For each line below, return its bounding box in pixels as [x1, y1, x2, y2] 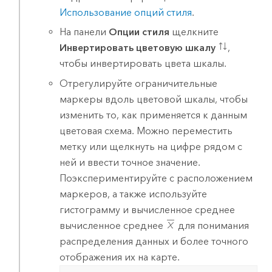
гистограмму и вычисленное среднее [59, 203, 236, 216]
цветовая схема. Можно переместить [59, 124, 233, 137]
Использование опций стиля [59, 6, 192, 18]
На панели [59, 26, 109, 38]
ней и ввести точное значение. [59, 156, 201, 168]
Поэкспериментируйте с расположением [59, 172, 253, 184]
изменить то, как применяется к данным [59, 109, 248, 121]
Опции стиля [109, 26, 170, 38]
